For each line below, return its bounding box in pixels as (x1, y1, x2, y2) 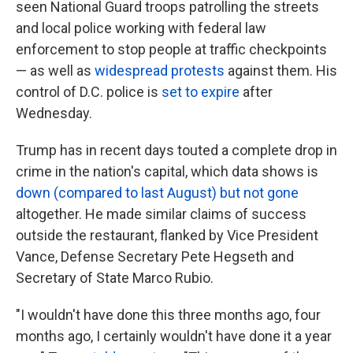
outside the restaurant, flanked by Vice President (16, 227, 318, 243)
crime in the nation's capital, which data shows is (16, 163, 318, 180)
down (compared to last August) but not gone (16, 184, 299, 201)
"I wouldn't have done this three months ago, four (16, 307, 321, 323)
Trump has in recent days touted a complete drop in (16, 142, 337, 158)
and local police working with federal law (16, 20, 266, 36)
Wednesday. (16, 105, 92, 121)
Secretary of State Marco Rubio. (16, 269, 214, 286)
